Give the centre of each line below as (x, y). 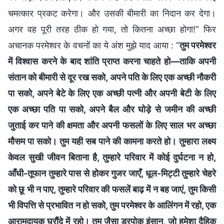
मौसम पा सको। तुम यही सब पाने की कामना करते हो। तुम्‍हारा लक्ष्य (112, 141)
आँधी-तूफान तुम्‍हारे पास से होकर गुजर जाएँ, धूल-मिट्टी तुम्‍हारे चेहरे (112, 173)
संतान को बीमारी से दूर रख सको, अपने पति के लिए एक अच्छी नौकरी (112, 77)
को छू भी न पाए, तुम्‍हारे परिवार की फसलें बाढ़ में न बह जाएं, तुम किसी (112, 189)
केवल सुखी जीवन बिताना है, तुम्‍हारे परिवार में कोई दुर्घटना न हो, (112, 157)
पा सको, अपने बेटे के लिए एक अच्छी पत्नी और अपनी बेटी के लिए (112, 93)
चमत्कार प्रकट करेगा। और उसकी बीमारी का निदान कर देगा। (112, 13)
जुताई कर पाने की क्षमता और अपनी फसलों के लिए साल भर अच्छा (112, 125)
